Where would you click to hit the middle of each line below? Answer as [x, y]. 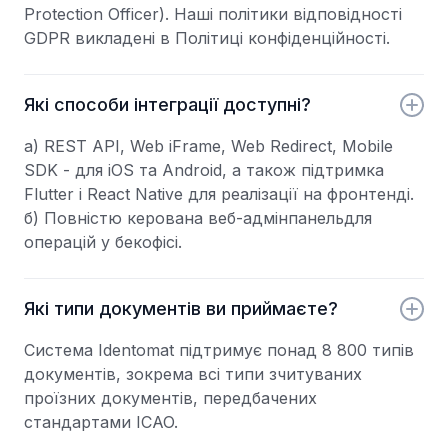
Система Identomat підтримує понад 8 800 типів [219, 350]
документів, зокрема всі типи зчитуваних [193, 374]
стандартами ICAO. [101, 422]
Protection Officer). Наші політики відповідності [213, 14]
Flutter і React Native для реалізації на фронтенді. [224, 194]
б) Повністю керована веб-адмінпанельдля [198, 218]
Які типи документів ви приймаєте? [181, 308]
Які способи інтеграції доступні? [167, 104]
